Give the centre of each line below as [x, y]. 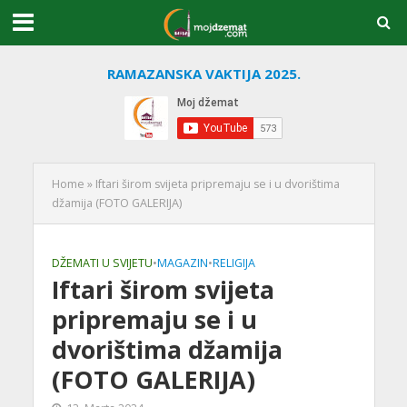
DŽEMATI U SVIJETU [102, 263]
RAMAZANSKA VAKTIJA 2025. [203, 74]
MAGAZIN [182, 263]
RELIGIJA [233, 263]
